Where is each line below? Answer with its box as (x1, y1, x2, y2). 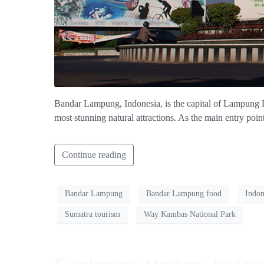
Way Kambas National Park (144, 210, 236, 219)
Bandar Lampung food (146, 189, 222, 199)
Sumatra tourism (65, 210, 120, 219)
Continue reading (62, 149, 126, 160)
